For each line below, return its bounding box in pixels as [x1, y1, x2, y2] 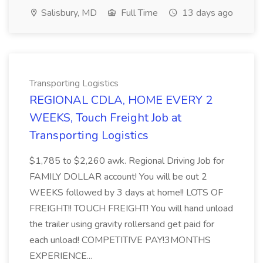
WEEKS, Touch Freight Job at [29, 110, 181, 126]
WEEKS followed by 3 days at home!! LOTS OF [29, 186, 223, 199]
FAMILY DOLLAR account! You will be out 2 [29, 170, 207, 183]
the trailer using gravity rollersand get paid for [29, 218, 214, 231]
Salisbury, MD [39, 6, 97, 19]
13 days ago [180, 6, 233, 19]
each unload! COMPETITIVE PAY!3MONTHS [29, 234, 211, 247]
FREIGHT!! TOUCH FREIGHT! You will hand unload [29, 202, 233, 215]
